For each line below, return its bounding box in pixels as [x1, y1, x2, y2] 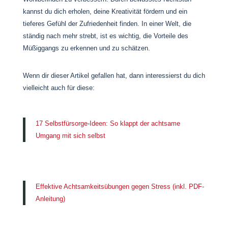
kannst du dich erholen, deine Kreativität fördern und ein [22, 8, 187, 15]
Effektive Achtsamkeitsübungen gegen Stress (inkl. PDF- [35, 183, 204, 190]
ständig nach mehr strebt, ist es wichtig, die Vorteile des [22, 32, 188, 40]
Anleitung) [35, 195, 65, 203]
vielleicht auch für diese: [22, 84, 97, 92]
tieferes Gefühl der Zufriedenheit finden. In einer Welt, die [22, 20, 191, 27]
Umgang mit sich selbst [35, 132, 105, 139]
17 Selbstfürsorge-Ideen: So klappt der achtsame [35, 120, 180, 127]
